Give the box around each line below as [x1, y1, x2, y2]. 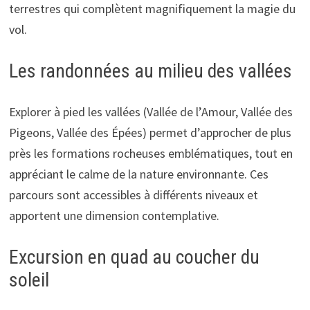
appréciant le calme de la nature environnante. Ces [8, 166, 268, 183]
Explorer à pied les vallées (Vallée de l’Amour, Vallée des [8, 104, 293, 120]
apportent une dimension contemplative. [8, 208, 219, 224]
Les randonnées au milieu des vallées [8, 60, 292, 83]
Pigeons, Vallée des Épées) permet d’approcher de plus [8, 125, 291, 141]
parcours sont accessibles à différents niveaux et [8, 187, 258, 203]
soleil [8, 268, 49, 292]
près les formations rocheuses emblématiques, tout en [8, 145, 293, 162]
